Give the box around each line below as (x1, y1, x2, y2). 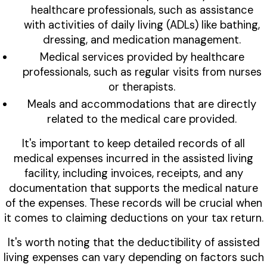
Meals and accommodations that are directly (27, 97, 256, 112)
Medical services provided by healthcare (39, 50, 244, 65)
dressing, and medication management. (43, 33, 241, 48)
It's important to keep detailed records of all (22, 136, 245, 151)
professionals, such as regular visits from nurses (22, 65, 262, 80)
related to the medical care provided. (47, 112, 237, 127)
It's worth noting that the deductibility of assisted (7, 235, 260, 250)
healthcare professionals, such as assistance (30, 3, 253, 18)
